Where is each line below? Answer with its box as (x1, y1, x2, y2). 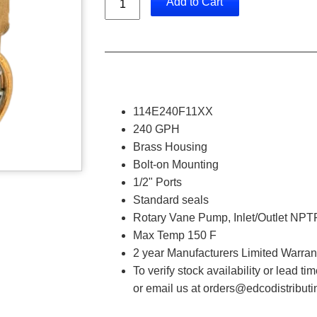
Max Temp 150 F (133, 229, 217, 242)
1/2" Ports (133, 176, 182, 189)
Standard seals (133, 194, 209, 207)
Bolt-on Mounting (133, 158, 219, 171)
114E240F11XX (133, 105, 213, 118)
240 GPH (133, 123, 180, 136)
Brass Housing (133, 141, 207, 154)
